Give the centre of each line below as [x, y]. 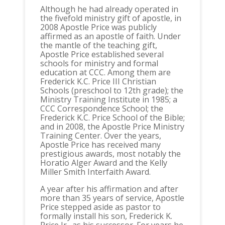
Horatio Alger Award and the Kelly [103, 163]
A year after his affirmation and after [109, 189]
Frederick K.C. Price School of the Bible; [112, 118]
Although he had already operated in [109, 9]
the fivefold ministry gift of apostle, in [110, 18]
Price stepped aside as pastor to [100, 207]
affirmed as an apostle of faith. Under [110, 36]
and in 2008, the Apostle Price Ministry [112, 127]
